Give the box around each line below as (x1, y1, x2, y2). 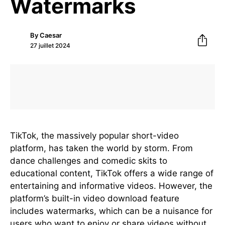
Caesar (40, 31, 62, 39)
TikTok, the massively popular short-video (10, 131, 179, 141)
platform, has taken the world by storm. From (10, 143, 193, 153)
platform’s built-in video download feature (10, 193, 179, 203)
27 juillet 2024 (30, 41, 70, 49)
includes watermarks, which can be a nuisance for (10, 206, 212, 216)
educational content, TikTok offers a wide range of (10, 168, 213, 178)
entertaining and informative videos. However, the (10, 181, 212, 191)
